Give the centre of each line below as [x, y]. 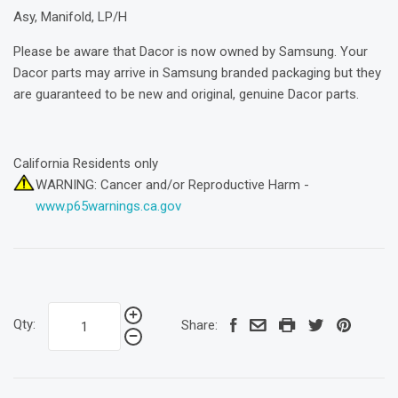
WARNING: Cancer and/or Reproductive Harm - [172, 184]
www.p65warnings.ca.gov [108, 206]
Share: [199, 326]
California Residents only [86, 163]
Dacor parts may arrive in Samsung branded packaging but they [197, 72]
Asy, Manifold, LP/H [70, 16]
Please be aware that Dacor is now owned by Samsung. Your [191, 51]
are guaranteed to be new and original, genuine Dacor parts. [186, 94]
